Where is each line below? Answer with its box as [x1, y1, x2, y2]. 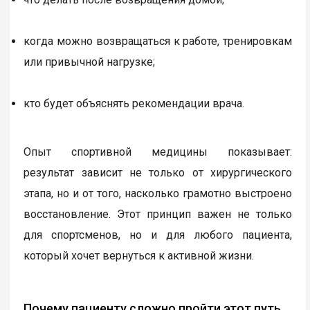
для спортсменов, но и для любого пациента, [24, 228, 293, 241]
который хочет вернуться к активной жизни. [24, 248, 255, 262]
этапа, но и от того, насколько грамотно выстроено [24, 186, 293, 200]
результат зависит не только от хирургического [24, 165, 293, 179]
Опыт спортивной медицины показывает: [24, 145, 293, 158]
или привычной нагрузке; [24, 55, 156, 69]
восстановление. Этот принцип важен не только [24, 207, 293, 221]
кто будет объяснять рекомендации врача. [24, 96, 245, 110]
